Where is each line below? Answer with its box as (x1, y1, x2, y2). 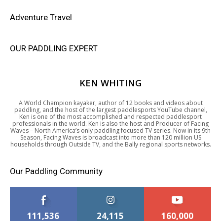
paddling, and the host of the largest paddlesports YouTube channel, (14, 105, 207, 114)
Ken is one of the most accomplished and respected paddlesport (19, 112, 202, 121)
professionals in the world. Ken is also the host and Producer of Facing (12, 119, 209, 128)
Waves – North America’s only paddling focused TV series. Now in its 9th (10, 126, 211, 135)
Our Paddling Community (10, 166, 103, 176)
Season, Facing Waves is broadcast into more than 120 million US (20, 133, 201, 142)
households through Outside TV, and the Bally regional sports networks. (10, 140, 211, 148)
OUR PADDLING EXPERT (10, 43, 98, 53)
